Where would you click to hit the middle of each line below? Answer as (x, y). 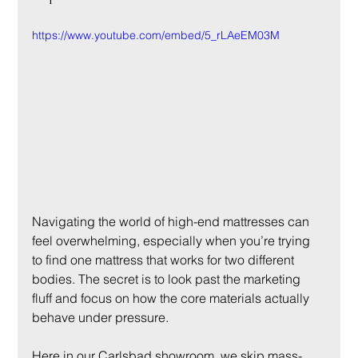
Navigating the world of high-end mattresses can (173, 221)
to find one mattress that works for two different (165, 259)
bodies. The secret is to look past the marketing (168, 278)
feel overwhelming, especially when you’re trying (173, 240)
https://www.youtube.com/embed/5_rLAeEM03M (156, 36)
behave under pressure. (101, 317)
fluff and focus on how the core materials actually (173, 298)
